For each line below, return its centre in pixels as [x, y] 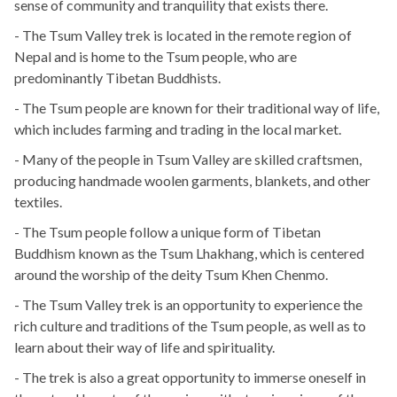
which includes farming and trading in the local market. [178, 129]
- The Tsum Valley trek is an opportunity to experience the [188, 305]
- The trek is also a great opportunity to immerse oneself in [190, 378]
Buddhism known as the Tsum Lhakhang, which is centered [189, 253]
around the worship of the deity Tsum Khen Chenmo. [171, 275]
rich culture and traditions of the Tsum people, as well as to [190, 326]
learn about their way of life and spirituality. [144, 347]
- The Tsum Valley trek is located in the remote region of [183, 35]
